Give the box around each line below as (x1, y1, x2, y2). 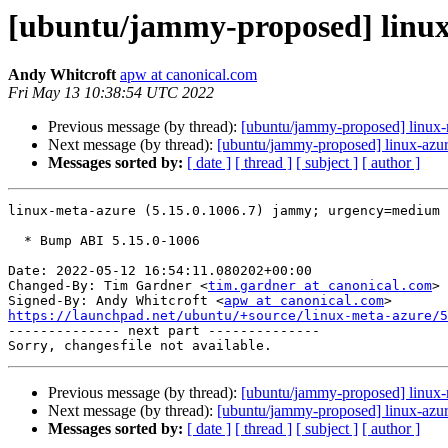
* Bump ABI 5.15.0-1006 (8, 233, 24, 249)
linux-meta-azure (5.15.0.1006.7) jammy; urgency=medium (8, 203, 440, 219)
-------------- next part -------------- (8, 323, 320, 339)
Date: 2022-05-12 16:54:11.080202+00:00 (8, 263, 312, 279)
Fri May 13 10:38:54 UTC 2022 (8, 84, 214, 102)
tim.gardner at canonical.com (208, 278, 432, 294)
